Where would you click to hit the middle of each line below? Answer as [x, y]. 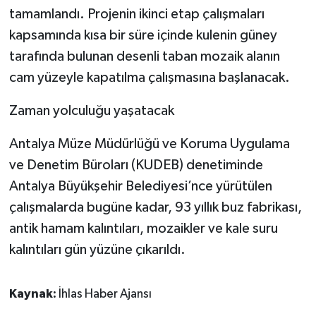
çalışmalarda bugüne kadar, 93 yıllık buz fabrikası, [155, 207]
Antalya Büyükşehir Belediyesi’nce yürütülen [140, 186]
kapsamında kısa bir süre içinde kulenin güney [143, 35]
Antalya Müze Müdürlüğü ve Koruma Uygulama [149, 144]
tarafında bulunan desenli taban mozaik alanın [144, 56]
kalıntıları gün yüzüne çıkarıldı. [97, 249]
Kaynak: [34, 294]
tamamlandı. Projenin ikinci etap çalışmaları [136, 14]
